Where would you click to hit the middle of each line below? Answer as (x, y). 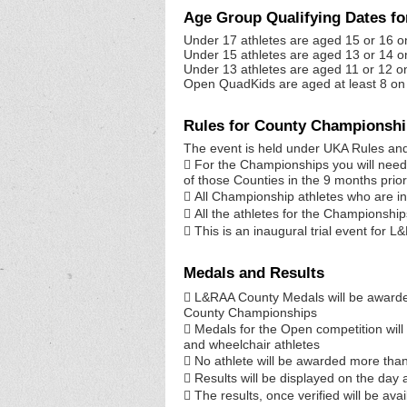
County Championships (250, 313)
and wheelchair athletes (252, 345)
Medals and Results (254, 273)
